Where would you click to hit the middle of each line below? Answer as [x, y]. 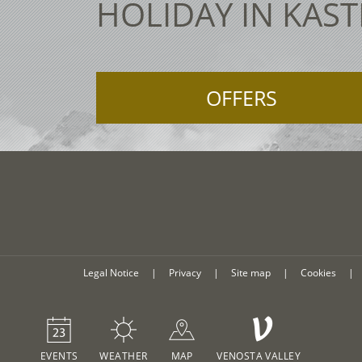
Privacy [185, 273]
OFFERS [241, 97]
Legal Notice [112, 273]
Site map [251, 273]
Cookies [319, 273]
